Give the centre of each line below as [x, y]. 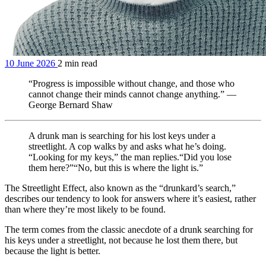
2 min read [77, 63]
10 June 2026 [30, 63]
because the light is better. [53, 251]
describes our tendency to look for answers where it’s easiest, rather [130, 199]
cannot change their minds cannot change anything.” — [132, 94]
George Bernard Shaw [71, 105]
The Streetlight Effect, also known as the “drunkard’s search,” [120, 188]
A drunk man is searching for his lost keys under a [122, 136]
